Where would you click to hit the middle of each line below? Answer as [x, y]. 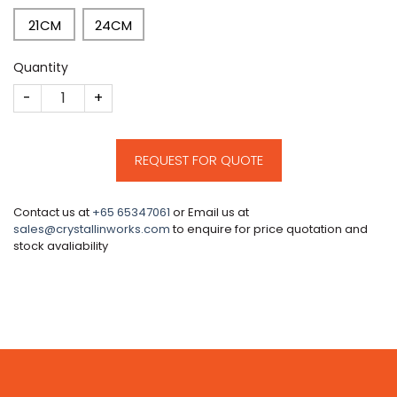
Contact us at [53, 212]
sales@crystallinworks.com [92, 229]
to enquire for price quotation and [269, 229]
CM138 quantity [66, 93]
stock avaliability [61, 245]
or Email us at [210, 212]
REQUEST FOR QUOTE [198, 160]
